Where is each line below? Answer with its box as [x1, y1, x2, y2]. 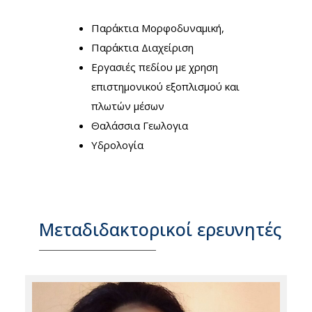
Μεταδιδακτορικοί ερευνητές [39, 217, 281, 242]
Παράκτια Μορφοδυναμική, [91, 20, 227, 35]
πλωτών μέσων [91, 98, 164, 113]
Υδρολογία [91, 137, 143, 152]
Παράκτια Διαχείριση [91, 40, 194, 54]
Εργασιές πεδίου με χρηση [91, 59, 218, 74]
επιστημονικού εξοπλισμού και [91, 79, 240, 93]
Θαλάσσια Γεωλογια [91, 118, 188, 132]
